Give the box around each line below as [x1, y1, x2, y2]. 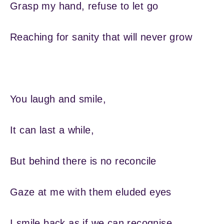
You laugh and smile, [10, 93, 106, 104]
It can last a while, [10, 124, 94, 135]
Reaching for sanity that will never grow [10, 31, 192, 42]
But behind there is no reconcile [10, 155, 156, 166]
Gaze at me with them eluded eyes [10, 186, 171, 197]
